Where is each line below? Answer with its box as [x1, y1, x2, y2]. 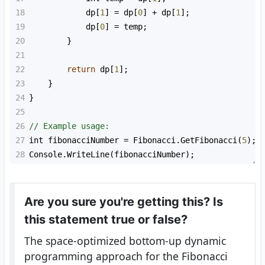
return [67, 64, 95, 75]
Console [29, 150, 62, 160]
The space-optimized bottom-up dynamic [24, 234, 226, 248]
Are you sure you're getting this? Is [24, 195, 223, 209]
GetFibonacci [180, 135, 237, 146]
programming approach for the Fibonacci [24, 249, 228, 264]
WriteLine [67, 150, 109, 160]
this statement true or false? [24, 212, 188, 227]
